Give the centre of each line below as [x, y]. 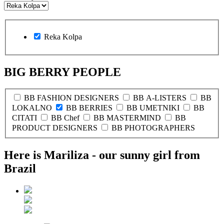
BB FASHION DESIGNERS [71, 98]
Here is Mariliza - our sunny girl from [102, 155]
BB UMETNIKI [153, 108]
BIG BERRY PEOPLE [62, 72]
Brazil [20, 168]
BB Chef [65, 118]
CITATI [24, 118]
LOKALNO [32, 108]
